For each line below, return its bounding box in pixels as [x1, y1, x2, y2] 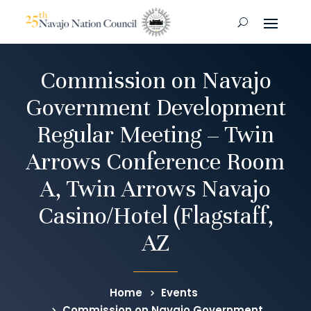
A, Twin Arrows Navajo [40, 174, 271, 204]
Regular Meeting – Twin [37, 120, 274, 150]
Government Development [25, 93, 286, 123]
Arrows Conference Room [26, 147, 285, 177]
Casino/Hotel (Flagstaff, [37, 201, 274, 231]
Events [160, 285, 198, 301]
